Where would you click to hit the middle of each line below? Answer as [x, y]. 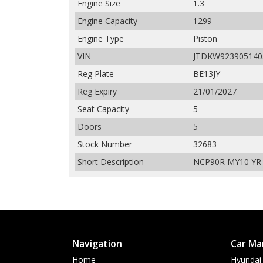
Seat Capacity [103, 109]
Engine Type [101, 38]
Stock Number [105, 144]
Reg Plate [96, 73]
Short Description [111, 161]
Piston [205, 38]
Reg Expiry [97, 91]
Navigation [97, 243]
